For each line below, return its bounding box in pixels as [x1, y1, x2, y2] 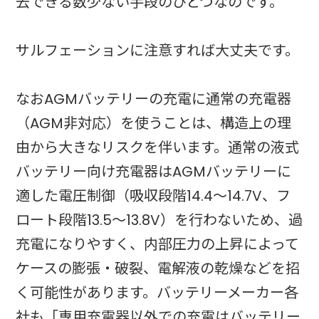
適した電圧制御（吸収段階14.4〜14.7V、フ [16, 185, 291, 206]
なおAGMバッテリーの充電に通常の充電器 [16, 88, 292, 109]
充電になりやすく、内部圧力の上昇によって [16, 234, 300, 254]
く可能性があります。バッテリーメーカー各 [16, 282, 299, 303]
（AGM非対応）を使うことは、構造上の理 [16, 113, 292, 133]
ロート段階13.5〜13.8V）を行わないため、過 [16, 209, 303, 230]
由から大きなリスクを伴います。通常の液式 [16, 137, 300, 157]
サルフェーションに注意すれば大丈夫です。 [16, 40, 300, 61]
